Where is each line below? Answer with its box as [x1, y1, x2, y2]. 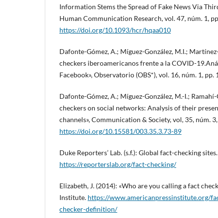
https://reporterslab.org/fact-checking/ [59, 160, 176, 169]
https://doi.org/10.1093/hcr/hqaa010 [59, 26, 171, 35]
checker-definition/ [59, 205, 117, 214]
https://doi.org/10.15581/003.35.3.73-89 [59, 127, 182, 136]
